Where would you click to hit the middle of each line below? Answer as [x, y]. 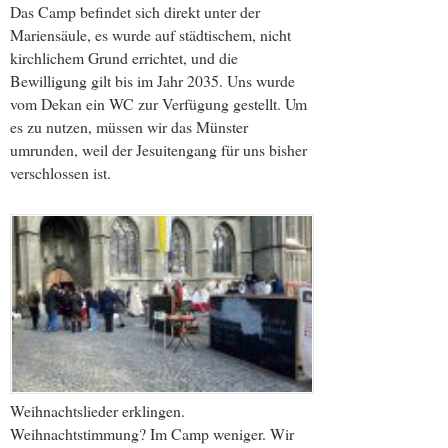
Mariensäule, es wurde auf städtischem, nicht [150, 34]
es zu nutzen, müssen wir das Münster [129, 126]
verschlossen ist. [60, 172]
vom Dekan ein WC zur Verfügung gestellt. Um [158, 103]
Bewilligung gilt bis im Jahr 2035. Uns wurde [152, 80]
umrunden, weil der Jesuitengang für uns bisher [158, 149]
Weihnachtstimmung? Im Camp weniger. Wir [152, 434]
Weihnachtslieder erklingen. [97, 411]
